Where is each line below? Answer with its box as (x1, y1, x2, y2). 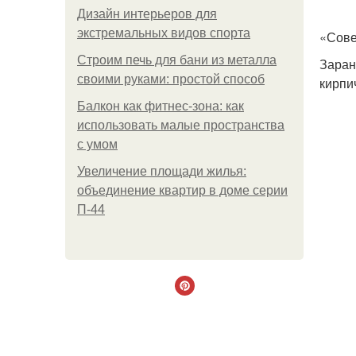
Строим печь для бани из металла (77, 53, 277, 67)
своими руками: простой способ (77, 72, 265, 86)
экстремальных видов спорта (77, 26, 250, 40)
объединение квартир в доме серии (77, 184, 288, 197)
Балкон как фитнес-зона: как (77, 99, 244, 113)
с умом (77, 137, 118, 151)
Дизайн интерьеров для (77, 7, 217, 21)
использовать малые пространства (77, 118, 284, 132)
